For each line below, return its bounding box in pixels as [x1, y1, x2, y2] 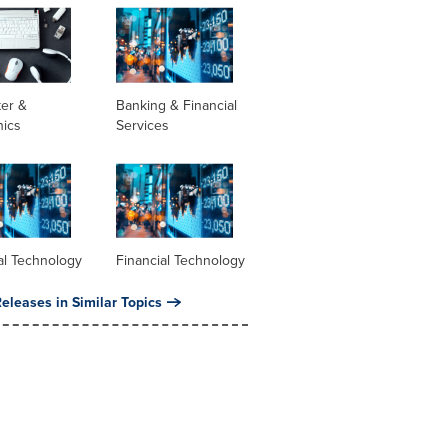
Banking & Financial [115, 94, 237, 115]
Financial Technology [115, 250, 245, 271]
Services [115, 114, 169, 135]
